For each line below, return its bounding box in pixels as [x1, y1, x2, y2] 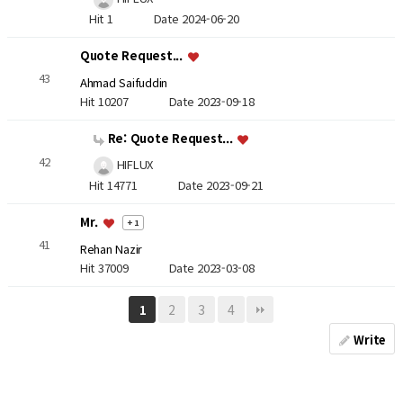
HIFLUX [112, 156, 154, 174]
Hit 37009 [79, 258, 169, 276]
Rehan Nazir [79, 240, 143, 258]
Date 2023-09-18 [168, 92, 255, 110]
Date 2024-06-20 [153, 10, 239, 28]
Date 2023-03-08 [168, 258, 255, 276]
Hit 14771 [88, 176, 178, 194]
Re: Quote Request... [103, 130, 237, 148]
